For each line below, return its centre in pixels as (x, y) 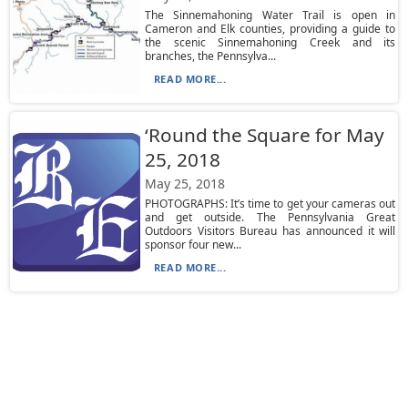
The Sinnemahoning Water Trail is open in (270, 15)
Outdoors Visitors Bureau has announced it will (270, 231)
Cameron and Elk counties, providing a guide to (270, 29)
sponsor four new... (193, 245)
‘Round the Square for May (264, 135)
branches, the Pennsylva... (210, 56)
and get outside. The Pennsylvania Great (270, 217)
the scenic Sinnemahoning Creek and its (270, 42)
